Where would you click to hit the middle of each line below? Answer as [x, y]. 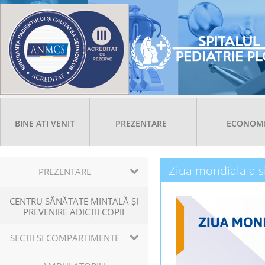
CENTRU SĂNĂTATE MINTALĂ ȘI [74, 201]
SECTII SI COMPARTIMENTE [65, 238]
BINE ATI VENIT [45, 123]
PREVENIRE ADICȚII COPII [74, 212]
